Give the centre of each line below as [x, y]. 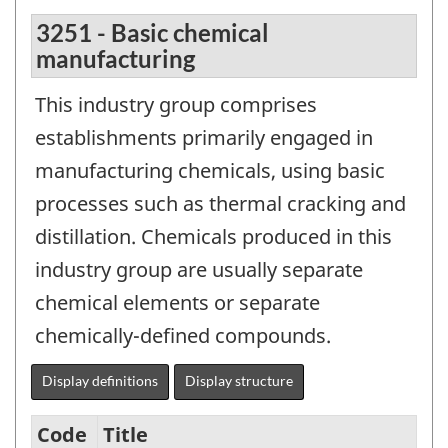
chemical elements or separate [177, 302]
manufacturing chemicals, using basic [210, 170]
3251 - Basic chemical [152, 32]
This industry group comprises [176, 104]
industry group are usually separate [199, 269]
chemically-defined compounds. [183, 335]
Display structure [239, 380]
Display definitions [100, 380]
